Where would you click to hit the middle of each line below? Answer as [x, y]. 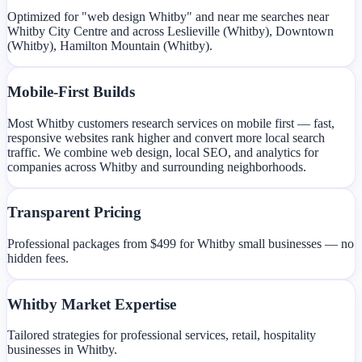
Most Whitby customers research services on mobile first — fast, [171, 123]
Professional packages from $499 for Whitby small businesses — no [181, 243]
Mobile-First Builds [71, 91]
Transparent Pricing [74, 213]
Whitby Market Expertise [92, 304]
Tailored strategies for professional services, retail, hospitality [162, 335]
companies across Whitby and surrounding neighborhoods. [157, 166]
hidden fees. [38, 258]
